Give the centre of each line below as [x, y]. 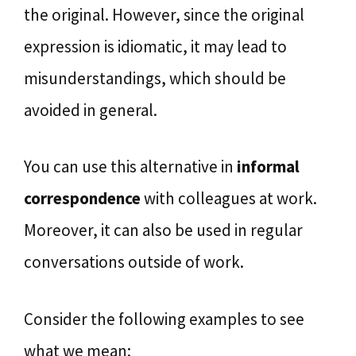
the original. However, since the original [164, 14]
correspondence [82, 198]
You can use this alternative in [130, 166]
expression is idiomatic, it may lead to [155, 46]
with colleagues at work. [229, 198]
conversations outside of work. [134, 262]
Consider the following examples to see [164, 319]
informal [268, 166]
